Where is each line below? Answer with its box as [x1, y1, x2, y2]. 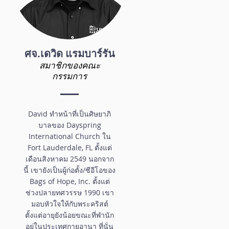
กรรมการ [52, 70, 87, 82]
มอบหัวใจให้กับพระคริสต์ [31, 198, 108, 209]
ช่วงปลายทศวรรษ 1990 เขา [25, 187, 114, 197]
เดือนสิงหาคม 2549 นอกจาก [25, 153, 114, 164]
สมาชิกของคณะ [39, 59, 100, 71]
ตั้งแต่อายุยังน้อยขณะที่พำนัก [25, 210, 114, 220]
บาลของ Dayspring [38, 120, 101, 130]
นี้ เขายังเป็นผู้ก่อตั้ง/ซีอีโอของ [24, 165, 116, 175]
